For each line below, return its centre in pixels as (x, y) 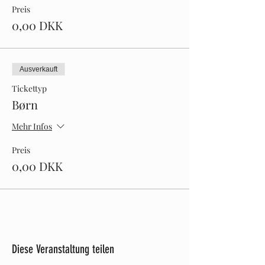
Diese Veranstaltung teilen (63, 249)
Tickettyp (29, 88)
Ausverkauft (38, 69)
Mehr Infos (32, 127)
